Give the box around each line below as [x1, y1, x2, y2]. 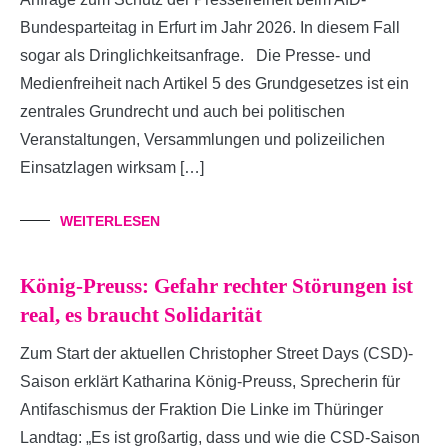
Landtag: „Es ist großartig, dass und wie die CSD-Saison [20, 428, 420, 446]
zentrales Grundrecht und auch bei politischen [20, 102, 345, 120]
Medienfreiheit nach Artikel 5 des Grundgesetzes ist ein [20, 74, 409, 92]
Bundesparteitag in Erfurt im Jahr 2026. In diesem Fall [20, 18, 400, 36]
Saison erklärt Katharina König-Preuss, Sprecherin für [20, 372, 400, 390]
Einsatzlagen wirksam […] [20, 158, 204, 176]
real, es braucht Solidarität [20, 302, 262, 327]
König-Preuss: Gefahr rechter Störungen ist [20, 273, 413, 298]
